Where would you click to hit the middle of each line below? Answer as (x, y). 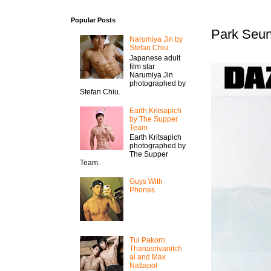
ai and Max (147, 257)
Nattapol (143, 265)
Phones (142, 190)
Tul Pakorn (147, 240)
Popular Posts (93, 20)
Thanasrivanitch (155, 248)
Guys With (146, 181)
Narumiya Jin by (156, 40)
